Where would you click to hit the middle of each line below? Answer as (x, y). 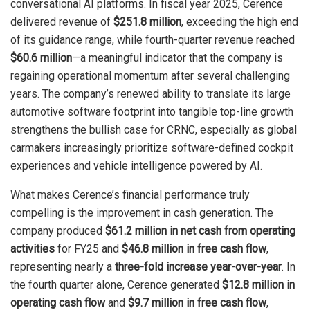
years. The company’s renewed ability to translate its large (151, 94)
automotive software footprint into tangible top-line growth (152, 112)
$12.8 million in (258, 285)
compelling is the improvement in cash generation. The (142, 213)
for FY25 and (88, 249)
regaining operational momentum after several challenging (150, 76)
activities (33, 249)
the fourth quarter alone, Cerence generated (116, 285)
